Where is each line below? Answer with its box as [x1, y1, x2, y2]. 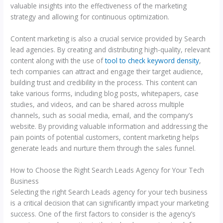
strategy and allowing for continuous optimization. [10, 12, 170, 22]
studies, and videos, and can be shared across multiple [10, 100, 185, 110]
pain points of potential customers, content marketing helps [10, 132, 200, 142]
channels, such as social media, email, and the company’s [10, 111, 194, 120]
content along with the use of [10, 56, 106, 66]
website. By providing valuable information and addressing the [10, 121, 209, 131]
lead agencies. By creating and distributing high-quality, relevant [10, 45, 211, 55]
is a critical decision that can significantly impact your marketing [10, 198, 209, 208]
